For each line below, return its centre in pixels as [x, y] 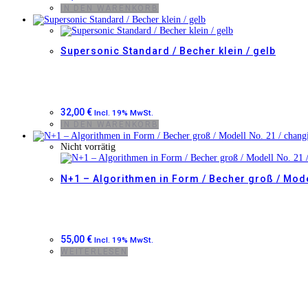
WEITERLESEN [94, 252]
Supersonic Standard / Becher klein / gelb [168, 51]
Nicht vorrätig [88, 146]
